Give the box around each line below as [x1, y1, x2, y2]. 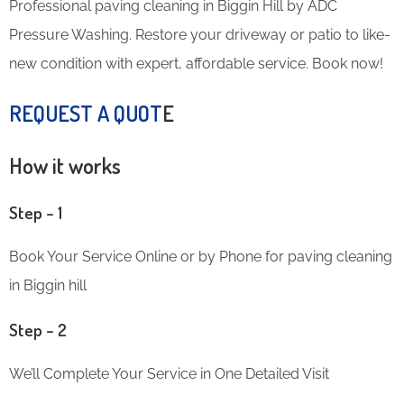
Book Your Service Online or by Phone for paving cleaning [9, 247, 392, 265]
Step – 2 [9, 317, 67, 341]
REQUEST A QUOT [9, 98, 162, 127]
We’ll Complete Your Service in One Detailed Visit [9, 364, 329, 382]
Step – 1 [9, 200, 62, 224]
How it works [9, 151, 121, 179]
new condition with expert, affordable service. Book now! [9, 54, 383, 72]
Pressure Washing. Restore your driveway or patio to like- [9, 25, 390, 43]
